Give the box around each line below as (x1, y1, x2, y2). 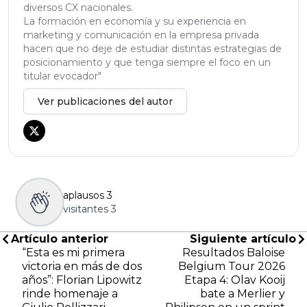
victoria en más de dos (22, 260, 142, 273)
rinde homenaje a (22, 287, 118, 301)
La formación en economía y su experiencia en (23, 15, 246, 28)
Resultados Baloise (182, 246, 285, 260)
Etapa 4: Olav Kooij (184, 273, 285, 287)
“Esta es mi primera (22, 246, 125, 260)
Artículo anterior (11, 232, 108, 246)
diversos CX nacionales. (23, 1, 133, 14)
